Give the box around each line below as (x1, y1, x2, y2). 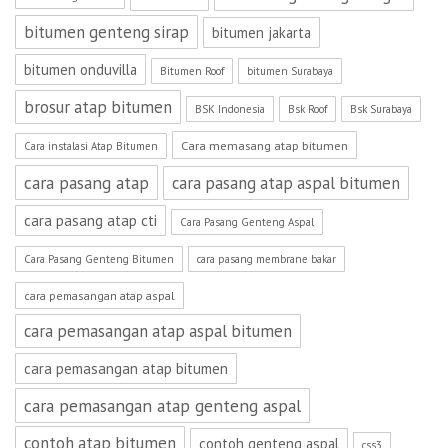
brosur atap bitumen (24, 96, 172, 118)
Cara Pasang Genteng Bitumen (24, 252, 174, 266)
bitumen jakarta (212, 23, 311, 42)
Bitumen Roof (160, 64, 224, 78)
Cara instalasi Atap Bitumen (24, 139, 158, 153)
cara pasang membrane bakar (197, 252, 336, 266)
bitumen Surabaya (247, 64, 333, 78)
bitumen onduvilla (24, 60, 137, 79)
